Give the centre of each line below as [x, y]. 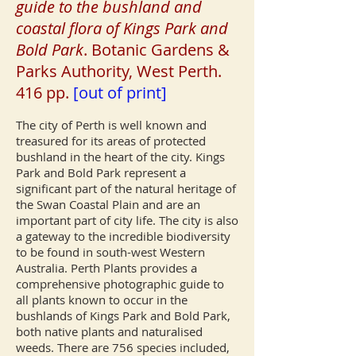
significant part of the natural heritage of [126, 188]
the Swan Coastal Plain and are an [108, 204]
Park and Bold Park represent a [101, 172]
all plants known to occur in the [102, 300]
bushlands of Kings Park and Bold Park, [123, 315]
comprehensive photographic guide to [120, 284]
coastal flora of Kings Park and [122, 28]
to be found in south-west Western [110, 252]
